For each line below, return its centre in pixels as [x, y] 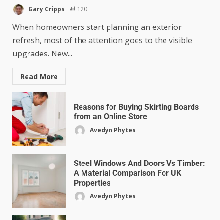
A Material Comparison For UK [127, 173]
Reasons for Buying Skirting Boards [136, 107]
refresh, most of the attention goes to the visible [102, 41]
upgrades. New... [42, 54]
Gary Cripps [46, 9]
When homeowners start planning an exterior [97, 27]
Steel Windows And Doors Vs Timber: [139, 164]
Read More [39, 77]
